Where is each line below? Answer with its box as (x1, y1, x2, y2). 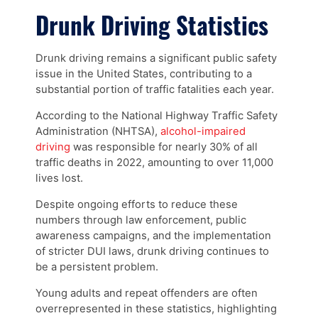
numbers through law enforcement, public (35, 213, 246, 226)
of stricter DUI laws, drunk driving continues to (35, 244, 269, 258)
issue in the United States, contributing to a (35, 67, 252, 81)
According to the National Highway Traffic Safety (35, 109, 278, 123)
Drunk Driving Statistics (35, 7, 268, 43)
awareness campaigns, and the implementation (35, 229, 271, 242)
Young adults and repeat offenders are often (35, 286, 258, 300)
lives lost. (35, 172, 83, 185)
